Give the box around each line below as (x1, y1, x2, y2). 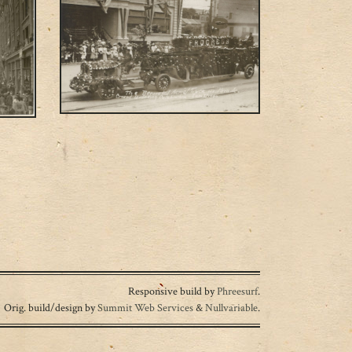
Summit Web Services (97, 299, 193, 315)
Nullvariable (205, 299, 258, 315)
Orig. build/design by (4, 299, 97, 315)
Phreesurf (217, 283, 258, 299)
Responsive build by (128, 283, 217, 299)
